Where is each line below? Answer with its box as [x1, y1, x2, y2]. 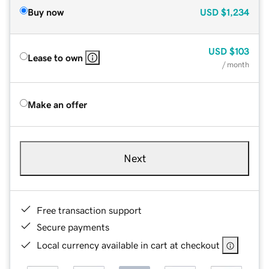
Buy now [28, 7, 64, 17]
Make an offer [28, 99, 87, 109]
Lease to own [28, 52, 83, 62]
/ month [222, 60, 249, 68]
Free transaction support [37, 205, 142, 215]
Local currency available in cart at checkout [37, 240, 220, 250]
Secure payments [37, 222, 109, 232]
